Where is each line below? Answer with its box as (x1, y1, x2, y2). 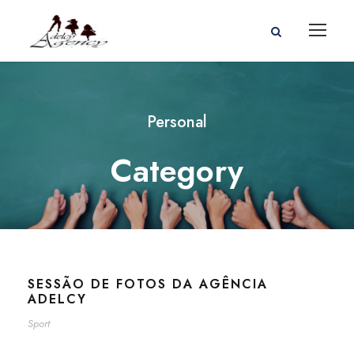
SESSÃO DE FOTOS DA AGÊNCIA (28, 274, 268, 293)
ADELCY (28, 289, 87, 308)
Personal (147, 110, 207, 134)
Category (111, 147, 243, 194)
